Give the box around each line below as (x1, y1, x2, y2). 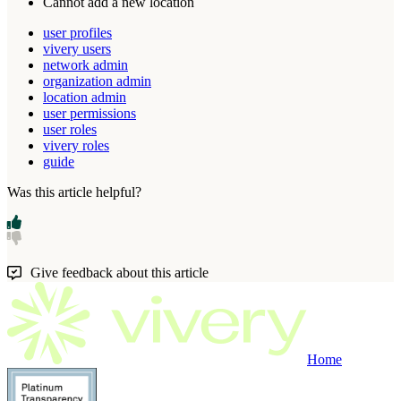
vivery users (43, 41, 111, 57)
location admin (43, 90, 126, 106)
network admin (43, 57, 128, 73)
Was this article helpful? (7, 184, 141, 200)
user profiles (43, 25, 112, 41)
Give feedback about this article (30, 265, 209, 281)
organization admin (43, 73, 151, 90)
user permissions (43, 106, 136, 122)
